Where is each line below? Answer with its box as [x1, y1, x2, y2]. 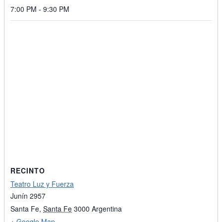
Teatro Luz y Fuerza [10, 179, 74, 189]
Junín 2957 [10, 191, 46, 201]
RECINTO [10, 166, 45, 176]
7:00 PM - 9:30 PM [10, 4, 69, 14]
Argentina [92, 204, 122, 214]
